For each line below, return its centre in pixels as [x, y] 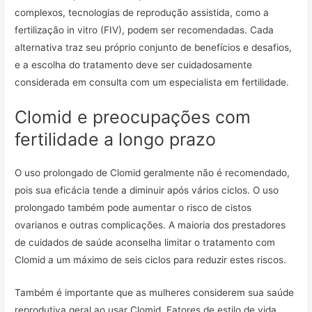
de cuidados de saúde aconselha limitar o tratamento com [145, 243]
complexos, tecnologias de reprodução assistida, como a [142, 12]
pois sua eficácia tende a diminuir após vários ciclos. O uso [147, 190]
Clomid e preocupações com [133, 117]
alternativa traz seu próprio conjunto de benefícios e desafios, [154, 47]
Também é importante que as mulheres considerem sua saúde [155, 293]
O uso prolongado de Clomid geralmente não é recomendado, [153, 173]
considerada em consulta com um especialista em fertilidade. [152, 82]
